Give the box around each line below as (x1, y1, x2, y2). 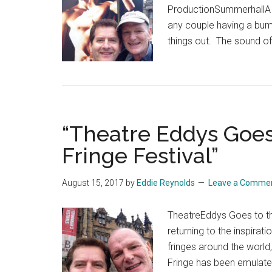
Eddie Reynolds (137, 178, 195, 188)
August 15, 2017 (62, 178, 124, 188)
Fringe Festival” (62, 143, 219, 168)
